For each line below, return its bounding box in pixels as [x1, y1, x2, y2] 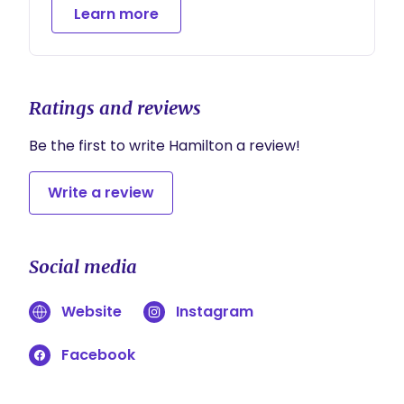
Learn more [74, 4, 159, 24]
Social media [29, 255, 137, 278]
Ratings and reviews [29, 96, 201, 119]
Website [61, 301, 122, 322]
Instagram [176, 301, 253, 322]
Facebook [61, 344, 135, 365]
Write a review [48, 182, 154, 203]
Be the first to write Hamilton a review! [29, 135, 300, 156]
